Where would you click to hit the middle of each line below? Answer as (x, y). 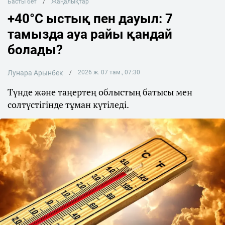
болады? (35, 50)
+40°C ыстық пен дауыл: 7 (90, 19)
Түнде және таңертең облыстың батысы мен (100, 92)
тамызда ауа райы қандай (90, 34)
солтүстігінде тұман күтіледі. (68, 104)
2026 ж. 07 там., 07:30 (109, 72)
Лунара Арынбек (35, 73)
